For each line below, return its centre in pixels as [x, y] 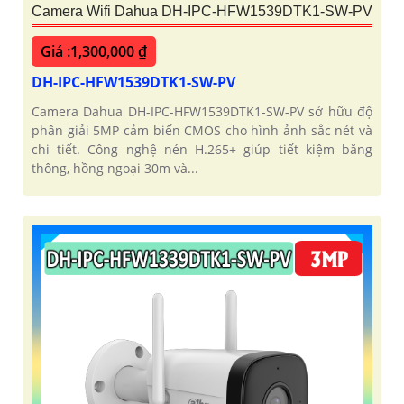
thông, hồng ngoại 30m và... [115, 169]
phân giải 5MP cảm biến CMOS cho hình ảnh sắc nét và [202, 131]
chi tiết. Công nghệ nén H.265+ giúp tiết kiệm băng [202, 150]
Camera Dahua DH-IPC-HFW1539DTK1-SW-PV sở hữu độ [202, 112]
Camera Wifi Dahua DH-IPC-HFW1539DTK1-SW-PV [202, 12]
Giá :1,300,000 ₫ [94, 52]
